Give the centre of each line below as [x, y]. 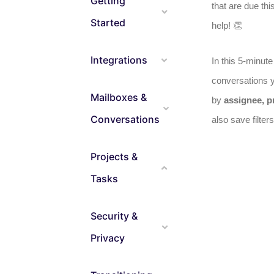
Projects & [114, 157]
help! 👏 [227, 25]
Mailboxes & [119, 97]
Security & [114, 216]
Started [108, 23]
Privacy [108, 238]
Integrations [119, 60]
